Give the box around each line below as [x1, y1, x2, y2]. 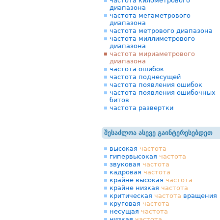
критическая [110, 192, 154, 199]
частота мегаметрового [110, 12, 191, 19]
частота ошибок [110, 65, 164, 73]
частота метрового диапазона [110, 27, 213, 34]
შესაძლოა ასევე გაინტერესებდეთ [104, 129, 212, 137]
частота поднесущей [110, 73, 181, 81]
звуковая [110, 161, 142, 168]
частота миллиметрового [110, 35, 195, 42]
